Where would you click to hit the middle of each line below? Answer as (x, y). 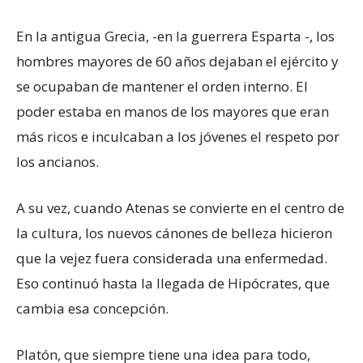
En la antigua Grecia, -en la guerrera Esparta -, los (175, 36)
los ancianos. (58, 162)
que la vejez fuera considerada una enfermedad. (172, 258)
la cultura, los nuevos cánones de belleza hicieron (174, 233)
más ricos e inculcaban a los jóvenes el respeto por (178, 137)
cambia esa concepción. (92, 309)
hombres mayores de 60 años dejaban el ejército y (177, 62)
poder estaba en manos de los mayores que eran (173, 112)
